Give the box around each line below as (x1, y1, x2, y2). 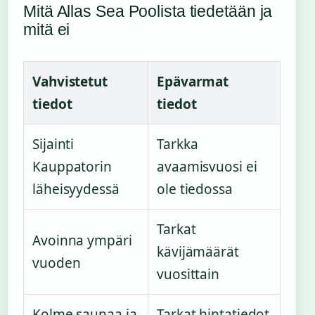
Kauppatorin (32, 157, 112, 176)
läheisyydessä (32, 179, 120, 198)
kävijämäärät (157, 242, 239, 261)
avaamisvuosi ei (157, 157, 257, 176)
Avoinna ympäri (32, 231, 132, 250)
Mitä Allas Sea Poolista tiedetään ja (23, 1, 273, 20)
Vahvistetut (32, 72, 108, 91)
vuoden (32, 253, 81, 272)
